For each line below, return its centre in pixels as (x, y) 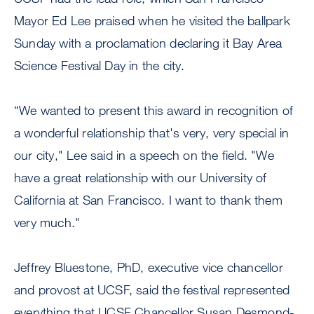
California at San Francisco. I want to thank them (148, 200)
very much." (47, 223)
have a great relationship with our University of (141, 178)
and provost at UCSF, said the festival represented (152, 290)
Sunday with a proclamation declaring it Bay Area (148, 43)
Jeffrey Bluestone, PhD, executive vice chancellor (149, 267)
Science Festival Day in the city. (100, 66)
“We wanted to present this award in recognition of (154, 110)
